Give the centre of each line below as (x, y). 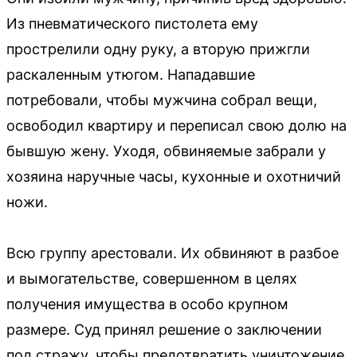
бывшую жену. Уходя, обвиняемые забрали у (166, 151)
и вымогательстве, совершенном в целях (152, 278)
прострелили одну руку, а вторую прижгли (158, 49)
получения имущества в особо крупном (147, 304)
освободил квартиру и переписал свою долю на (177, 125)
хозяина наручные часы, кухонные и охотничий (174, 176)
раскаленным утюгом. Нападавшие (131, 74)
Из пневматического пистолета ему (132, 23)
